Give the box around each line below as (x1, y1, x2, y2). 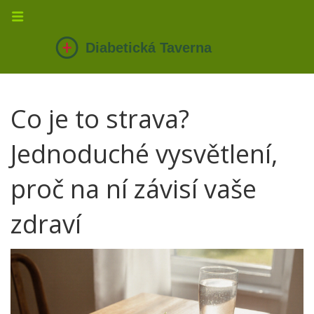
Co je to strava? (11, 102, 189, 136)
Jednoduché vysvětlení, (11, 137, 278, 171)
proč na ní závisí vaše (11, 172, 257, 206)
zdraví (11, 207, 81, 241)
